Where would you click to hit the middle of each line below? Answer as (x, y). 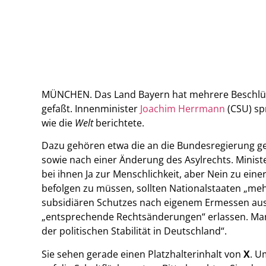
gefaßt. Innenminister (91, 108)
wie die (58, 123)
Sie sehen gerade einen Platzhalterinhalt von (142, 254)
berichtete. (119, 123)
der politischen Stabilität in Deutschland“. (134, 231)
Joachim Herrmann (183, 108)
